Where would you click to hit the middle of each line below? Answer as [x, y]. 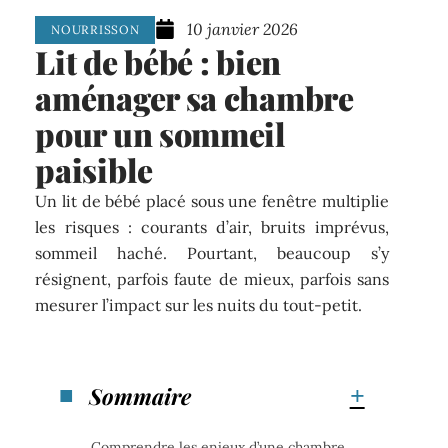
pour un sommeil [160, 134]
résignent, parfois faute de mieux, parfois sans [212, 279]
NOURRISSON [95, 30]
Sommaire [140, 395]
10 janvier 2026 [243, 28]
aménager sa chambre [194, 98]
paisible [94, 170]
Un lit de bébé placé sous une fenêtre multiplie [212, 201]
